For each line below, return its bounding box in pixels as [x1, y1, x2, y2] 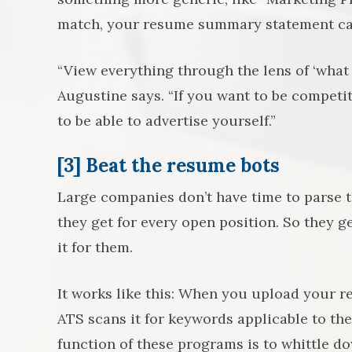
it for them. [57, 238, 133, 256]
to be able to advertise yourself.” [57, 112, 276, 130]
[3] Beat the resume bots [57, 153, 280, 178]
